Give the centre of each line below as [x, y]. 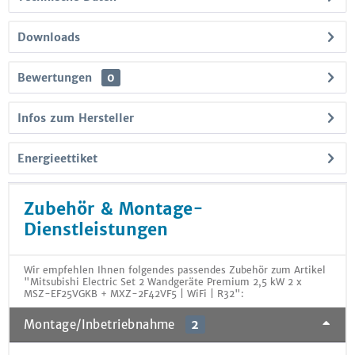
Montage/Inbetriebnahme [102, 324]
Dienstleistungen [96, 229]
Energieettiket [57, 158]
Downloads [49, 37]
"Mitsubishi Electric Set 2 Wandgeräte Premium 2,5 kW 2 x [163, 282]
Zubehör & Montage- [114, 209]
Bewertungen [55, 78]
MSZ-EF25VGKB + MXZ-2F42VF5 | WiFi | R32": [134, 294]
